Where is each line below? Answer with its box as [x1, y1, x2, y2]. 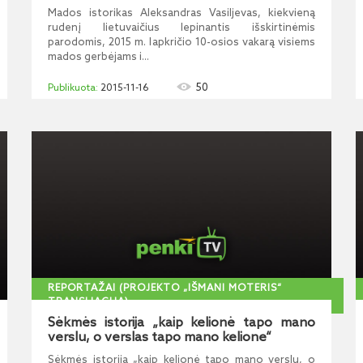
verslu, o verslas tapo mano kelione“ [48, 330, 271, 345]
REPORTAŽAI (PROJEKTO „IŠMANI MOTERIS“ [48, 283, 282, 294]
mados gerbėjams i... [48, 51, 149, 63]
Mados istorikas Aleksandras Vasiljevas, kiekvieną [48, 7, 315, 19]
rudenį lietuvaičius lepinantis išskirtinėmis [48, 22, 315, 34]
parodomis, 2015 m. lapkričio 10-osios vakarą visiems [48, 36, 315, 49]
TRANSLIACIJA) [48, 297, 129, 308]
